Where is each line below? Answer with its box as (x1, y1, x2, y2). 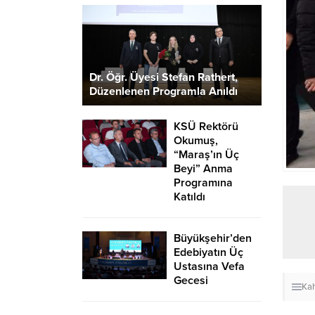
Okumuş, (174, 134, 218, 148)
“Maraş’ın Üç (174, 148, 239, 162)
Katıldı (174, 190, 205, 205)
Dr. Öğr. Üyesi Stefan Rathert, (89, 70, 238, 85)
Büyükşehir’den (174, 231, 252, 246)
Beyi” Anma (174, 162, 233, 176)
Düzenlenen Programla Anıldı (89, 84, 238, 99)
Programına (174, 176, 233, 191)
